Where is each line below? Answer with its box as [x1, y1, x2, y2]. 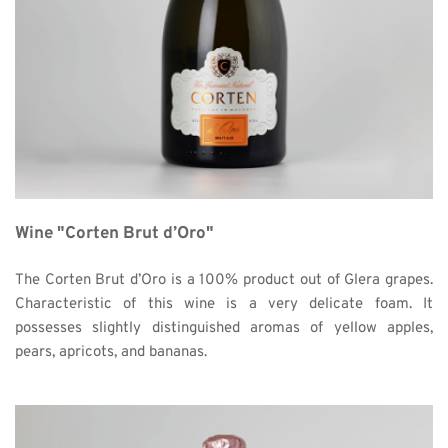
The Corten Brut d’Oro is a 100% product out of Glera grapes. [15, 271, 433, 291]
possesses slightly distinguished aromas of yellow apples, [15, 319, 433, 339]
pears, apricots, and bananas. [15, 343, 211, 363]
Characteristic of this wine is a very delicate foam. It [15, 295, 433, 315]
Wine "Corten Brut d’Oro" [15, 223, 214, 246]
